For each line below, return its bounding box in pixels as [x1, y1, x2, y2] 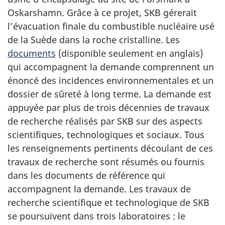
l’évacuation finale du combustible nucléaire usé [8, 20, 214, 32]
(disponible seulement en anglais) [56, 47, 203, 59]
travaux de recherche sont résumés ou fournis [8, 156, 204, 168]
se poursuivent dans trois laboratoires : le [8, 210, 185, 222]
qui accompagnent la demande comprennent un [8, 61, 214, 73]
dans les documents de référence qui [8, 169, 165, 181]
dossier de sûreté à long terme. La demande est [8, 88, 211, 100]
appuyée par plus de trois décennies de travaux [8, 101, 209, 114]
